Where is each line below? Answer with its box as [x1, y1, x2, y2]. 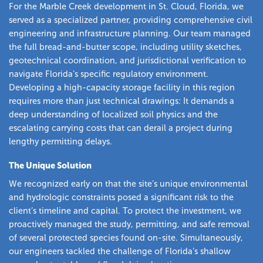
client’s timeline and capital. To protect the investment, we [9, 205, 241, 215]
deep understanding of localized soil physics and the [9, 109, 218, 119]
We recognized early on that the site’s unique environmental [9, 178, 248, 188]
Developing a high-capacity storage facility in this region [9, 82, 235, 92]
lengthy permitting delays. [9, 136, 112, 146]
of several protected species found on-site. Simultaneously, [9, 232, 243, 242]
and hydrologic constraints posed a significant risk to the [9, 192, 234, 202]
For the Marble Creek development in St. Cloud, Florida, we [9, 1, 244, 11]
